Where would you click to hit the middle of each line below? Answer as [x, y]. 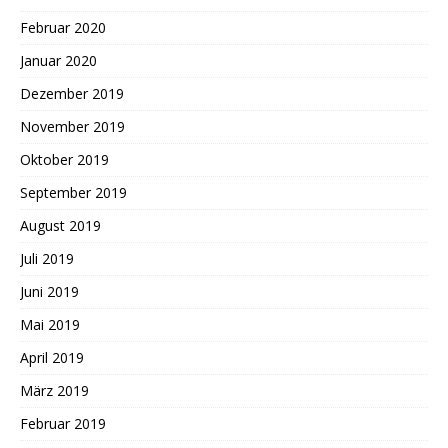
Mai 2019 [50, 324]
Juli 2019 [47, 258]
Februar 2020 [63, 27]
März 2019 [54, 390]
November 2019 [72, 126]
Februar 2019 [63, 423]
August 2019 [60, 225]
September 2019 [73, 192]
